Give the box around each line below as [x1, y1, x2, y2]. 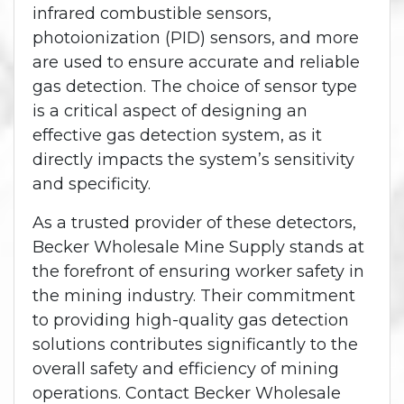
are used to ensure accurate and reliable [32, 52, 360, 73]
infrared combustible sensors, [32, 4, 271, 24]
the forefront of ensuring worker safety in [32, 262, 364, 282]
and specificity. [32, 174, 151, 195]
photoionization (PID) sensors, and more [32, 28, 359, 49]
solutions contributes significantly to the [32, 335, 358, 355]
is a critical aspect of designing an [32, 101, 308, 122]
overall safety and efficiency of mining [32, 359, 339, 380]
